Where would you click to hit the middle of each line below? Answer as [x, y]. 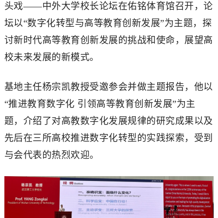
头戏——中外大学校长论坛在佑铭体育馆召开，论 [109, 6]
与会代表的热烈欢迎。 [52, 155]
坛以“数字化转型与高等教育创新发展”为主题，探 [108, 23]
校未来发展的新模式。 [52, 57]
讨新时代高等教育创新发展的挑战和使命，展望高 [109, 40]
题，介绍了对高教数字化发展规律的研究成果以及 [109, 121]
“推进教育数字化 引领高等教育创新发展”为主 [100, 104]
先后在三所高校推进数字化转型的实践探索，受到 [109, 138]
